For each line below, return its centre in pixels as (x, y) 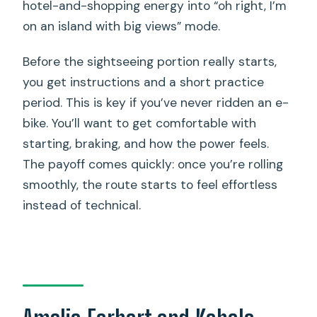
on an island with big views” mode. (122, 26)
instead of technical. (82, 205)
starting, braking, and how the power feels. (146, 143)
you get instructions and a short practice (144, 82)
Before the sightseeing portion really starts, (150, 61)
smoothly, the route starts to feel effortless (150, 184)
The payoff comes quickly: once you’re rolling (153, 164)
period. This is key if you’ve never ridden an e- (156, 102)
